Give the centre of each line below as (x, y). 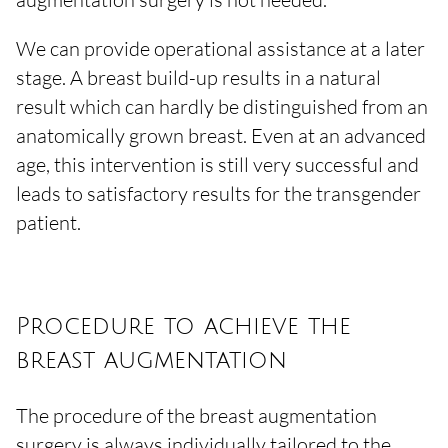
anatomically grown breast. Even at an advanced (221, 135)
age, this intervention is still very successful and (217, 164)
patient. (48, 222)
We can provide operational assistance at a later (220, 48)
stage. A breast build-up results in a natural (198, 77)
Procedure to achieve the (183, 326)
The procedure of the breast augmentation (196, 415)
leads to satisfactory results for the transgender (218, 193)
